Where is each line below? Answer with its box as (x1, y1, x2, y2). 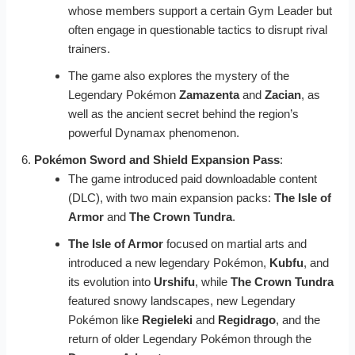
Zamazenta (178, 87, 239, 101)
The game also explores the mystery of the (67, 68, 289, 82)
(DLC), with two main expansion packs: (67, 190, 274, 204)
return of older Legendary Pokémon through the (67, 331, 311, 345)
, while (194, 274, 231, 288)
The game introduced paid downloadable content (67, 171, 317, 185)
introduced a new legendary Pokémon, (67, 255, 269, 269)
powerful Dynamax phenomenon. (67, 125, 239, 139)
